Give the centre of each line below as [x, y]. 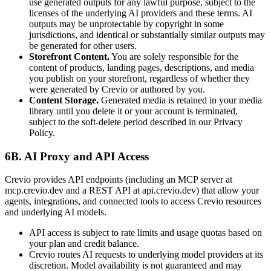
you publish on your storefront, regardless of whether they [139, 78]
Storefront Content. [69, 56]
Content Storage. [64, 100]
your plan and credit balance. [84, 244]
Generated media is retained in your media [180, 100]
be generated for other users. [83, 45]
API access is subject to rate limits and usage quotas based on [145, 233]
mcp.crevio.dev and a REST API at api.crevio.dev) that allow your [132, 191]
